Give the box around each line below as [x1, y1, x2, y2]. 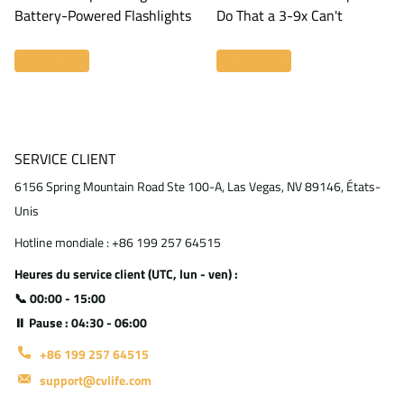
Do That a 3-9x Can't [216, 4, 343, 26]
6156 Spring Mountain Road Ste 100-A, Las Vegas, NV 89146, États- [14, 176, 381, 196]
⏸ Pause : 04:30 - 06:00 [14, 312, 147, 332]
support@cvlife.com [40, 370, 151, 390]
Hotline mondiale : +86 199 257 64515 [14, 232, 221, 252]
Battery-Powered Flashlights [14, 4, 191, 26]
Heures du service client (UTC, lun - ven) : [14, 263, 238, 283]
